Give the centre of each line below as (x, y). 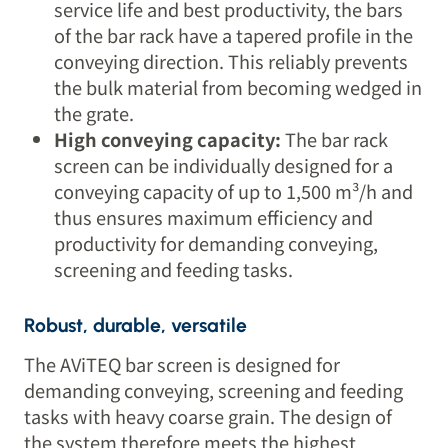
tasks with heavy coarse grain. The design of (208, 415)
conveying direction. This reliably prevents (231, 61)
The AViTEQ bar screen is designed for (182, 363)
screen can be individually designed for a (224, 165)
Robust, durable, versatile (136, 325)
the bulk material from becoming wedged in (238, 87)
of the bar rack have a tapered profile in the (234, 35)
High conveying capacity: (170, 139)
